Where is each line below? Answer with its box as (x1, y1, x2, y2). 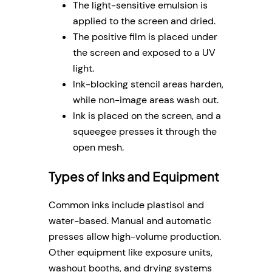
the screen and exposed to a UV (73, 46, 216, 59)
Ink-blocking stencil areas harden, (73, 78, 223, 91)
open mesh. (73, 141, 124, 154)
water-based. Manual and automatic (49, 214, 211, 228)
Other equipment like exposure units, (49, 246, 212, 259)
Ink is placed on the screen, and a (73, 109, 221, 123)
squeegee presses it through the (73, 125, 217, 138)
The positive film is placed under (73, 30, 217, 44)
